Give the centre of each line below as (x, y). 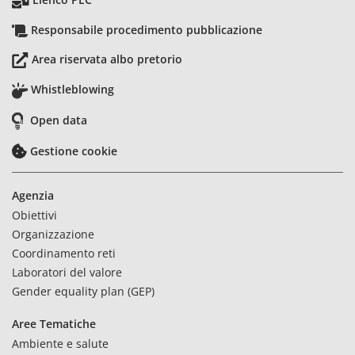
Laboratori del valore (67, 273)
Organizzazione (53, 235)
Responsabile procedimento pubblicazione (147, 30)
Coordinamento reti (64, 254)
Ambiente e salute (60, 344)
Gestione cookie (74, 151)
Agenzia (33, 196)
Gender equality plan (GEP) (83, 292)
